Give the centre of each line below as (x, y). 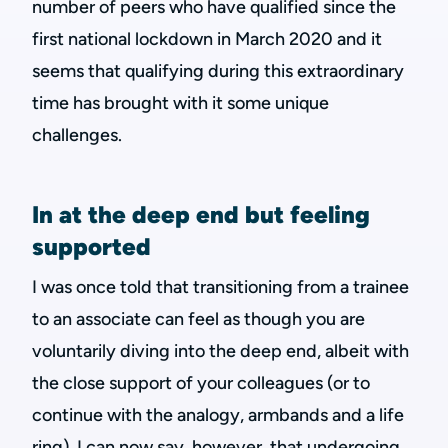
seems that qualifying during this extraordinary (218, 71)
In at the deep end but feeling (201, 214)
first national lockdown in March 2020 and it (207, 39)
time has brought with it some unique (180, 103)
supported (91, 246)
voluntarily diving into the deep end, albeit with (220, 351)
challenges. (77, 135)
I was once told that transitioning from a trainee (220, 287)
